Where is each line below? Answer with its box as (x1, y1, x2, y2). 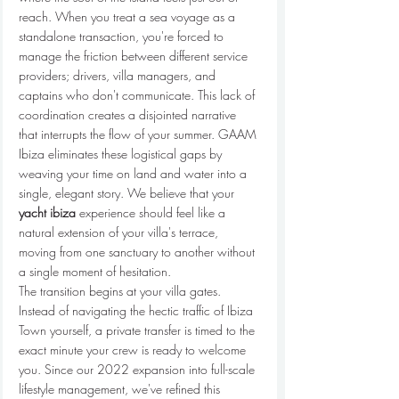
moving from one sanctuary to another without (19, 242, 258, 260)
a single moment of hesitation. (19, 262, 171, 280)
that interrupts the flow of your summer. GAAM (19, 125, 260, 142)
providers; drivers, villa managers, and (19, 66, 219, 84)
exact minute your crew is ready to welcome (19, 340, 249, 358)
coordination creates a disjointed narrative (19, 105, 240, 123)
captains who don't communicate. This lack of (19, 85, 258, 103)
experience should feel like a (76, 203, 229, 221)
